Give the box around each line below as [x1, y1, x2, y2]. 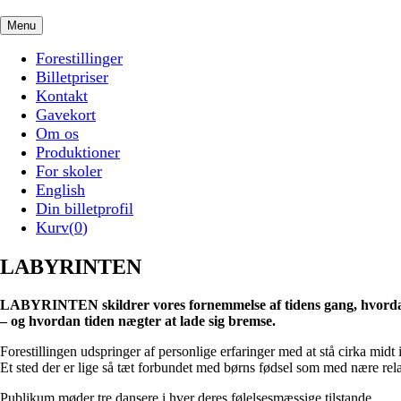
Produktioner [36, 143, 120, 161]
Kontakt [36, 87, 88, 105]
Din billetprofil [36, 200, 133, 218]
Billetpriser [36, 68, 108, 86]
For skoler [36, 162, 102, 180]
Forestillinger [36, 49, 123, 67]
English [36, 181, 85, 199]
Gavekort [36, 106, 96, 124]
